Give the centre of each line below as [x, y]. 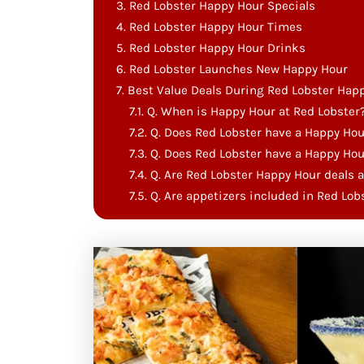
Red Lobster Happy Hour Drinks [217, 48]
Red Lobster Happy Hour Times [215, 27]
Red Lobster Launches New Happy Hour [238, 69]
